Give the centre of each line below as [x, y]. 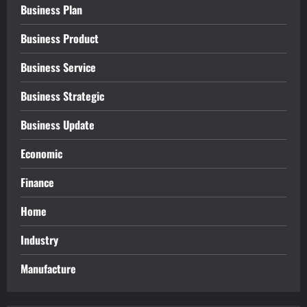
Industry [39, 240]
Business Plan [51, 10]
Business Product [60, 39]
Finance [37, 183]
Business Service [58, 67]
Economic [41, 154]
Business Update [58, 125]
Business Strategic [62, 96]
